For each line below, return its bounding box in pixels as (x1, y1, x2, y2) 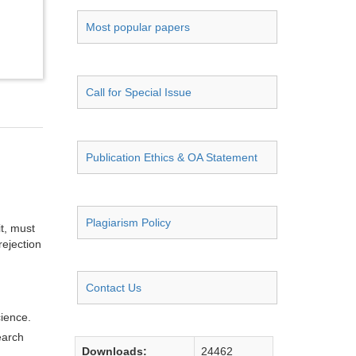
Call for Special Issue (86, 86, 192, 99)
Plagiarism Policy (86, 216, 171, 229)
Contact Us (86, 281, 141, 294)
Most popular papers (86, 21, 190, 33)
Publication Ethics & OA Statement (86, 151, 257, 164)
